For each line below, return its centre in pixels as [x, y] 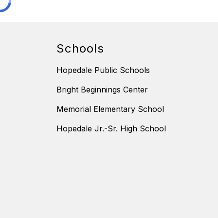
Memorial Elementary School [110, 109]
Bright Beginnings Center [102, 90]
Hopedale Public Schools [103, 70]
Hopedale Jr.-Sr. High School [111, 129]
